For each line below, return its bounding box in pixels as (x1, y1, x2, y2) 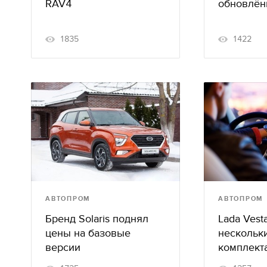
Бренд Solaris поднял (45, 213, 148, 226)
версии (45, 241, 80, 254)
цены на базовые (45, 227, 131, 240)
